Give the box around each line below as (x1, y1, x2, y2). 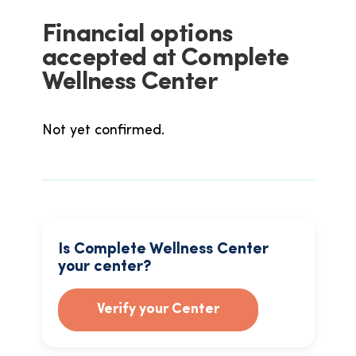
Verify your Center (96, 302, 219, 317)
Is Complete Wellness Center (57, 242, 269, 257)
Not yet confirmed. (41, 123, 164, 138)
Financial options (41, 22, 233, 48)
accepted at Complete (41, 46, 289, 72)
